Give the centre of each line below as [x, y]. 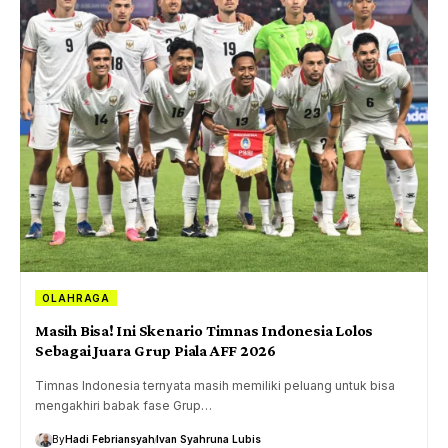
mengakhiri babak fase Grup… [123, 406]
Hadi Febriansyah [110, 439]
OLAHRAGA [76, 298]
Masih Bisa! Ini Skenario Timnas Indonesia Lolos [204, 331]
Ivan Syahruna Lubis [208, 439]
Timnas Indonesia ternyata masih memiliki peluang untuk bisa [215, 386]
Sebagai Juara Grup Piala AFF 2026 [156, 351]
